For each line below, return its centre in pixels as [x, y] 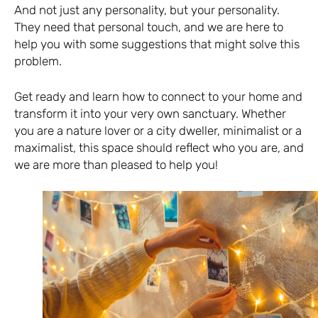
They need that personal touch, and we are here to [149, 27]
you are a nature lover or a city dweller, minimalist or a [158, 130]
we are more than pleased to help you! [116, 164]
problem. [38, 61]
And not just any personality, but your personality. [147, 10]
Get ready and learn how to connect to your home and [158, 96]
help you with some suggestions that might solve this [157, 44]
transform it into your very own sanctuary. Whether [150, 113]
